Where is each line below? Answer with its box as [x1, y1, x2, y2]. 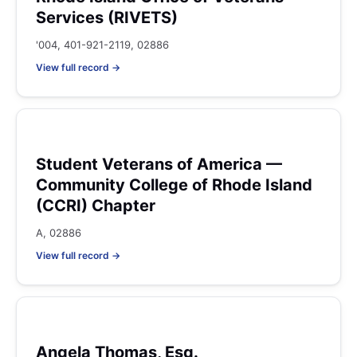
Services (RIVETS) [36, 8, 178, 27]
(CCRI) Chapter [36, 196, 155, 215]
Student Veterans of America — [36, 155, 282, 174]
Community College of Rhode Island [36, 175, 312, 194]
